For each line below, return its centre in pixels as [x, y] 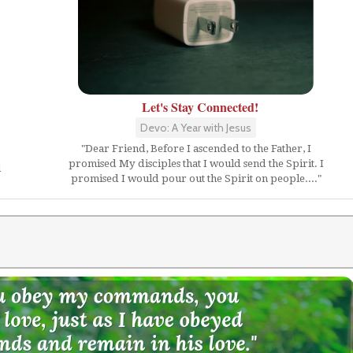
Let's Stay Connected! [200, 107]
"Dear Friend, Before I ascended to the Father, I [196, 149]
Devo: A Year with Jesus [196, 128]
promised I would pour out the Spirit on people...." [196, 178]
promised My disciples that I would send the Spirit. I [196, 163]
